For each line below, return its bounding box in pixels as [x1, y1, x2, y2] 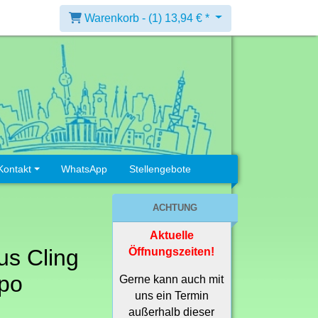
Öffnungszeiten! [128, 246, 215, 258]
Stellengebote [129, 163, 192, 175]
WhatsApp [61, 163, 108, 175]
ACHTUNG [153, 202, 198, 214]
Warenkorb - [84, 11, 149, 24]
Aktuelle [149, 229, 194, 242]
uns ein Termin [134, 290, 209, 302]
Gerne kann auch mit [119, 273, 224, 286]
